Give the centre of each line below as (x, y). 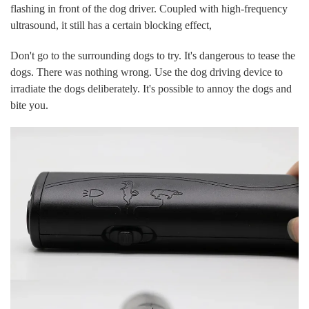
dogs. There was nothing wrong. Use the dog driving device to (146, 72)
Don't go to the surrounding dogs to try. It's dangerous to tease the (152, 55)
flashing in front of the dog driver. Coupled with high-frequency (149, 9)
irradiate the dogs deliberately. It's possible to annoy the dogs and (151, 88)
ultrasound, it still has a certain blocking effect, (111, 26)
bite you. (29, 105)
